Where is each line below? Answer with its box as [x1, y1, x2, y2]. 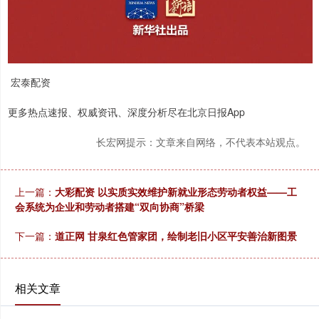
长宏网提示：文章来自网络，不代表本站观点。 [96, 135, 305, 150]
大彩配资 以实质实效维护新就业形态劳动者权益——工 [55, 184, 297, 199]
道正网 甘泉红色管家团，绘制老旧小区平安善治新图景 [55, 229, 297, 244]
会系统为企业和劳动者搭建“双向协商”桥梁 [15, 199, 204, 214]
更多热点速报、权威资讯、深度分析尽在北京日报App [8, 105, 245, 120]
